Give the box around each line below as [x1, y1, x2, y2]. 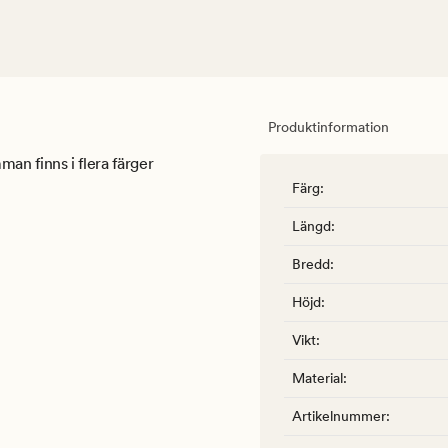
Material [292, 370, 343, 387]
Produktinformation [268, 119, 389, 136]
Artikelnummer [292, 408, 386, 425]
